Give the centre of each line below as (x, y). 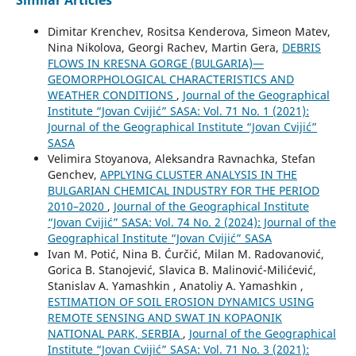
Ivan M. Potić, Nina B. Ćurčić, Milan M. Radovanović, (186, 254)
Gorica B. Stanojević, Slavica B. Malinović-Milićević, (182, 270)
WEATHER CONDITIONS (112, 95)
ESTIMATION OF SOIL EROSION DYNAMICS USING (180, 302)
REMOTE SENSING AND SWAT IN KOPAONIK (164, 318)
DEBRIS (301, 48)
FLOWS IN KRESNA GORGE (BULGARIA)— (155, 64)
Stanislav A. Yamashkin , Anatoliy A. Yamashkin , (175, 286)
